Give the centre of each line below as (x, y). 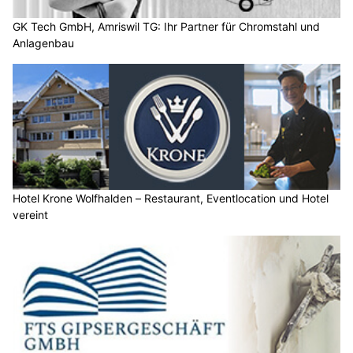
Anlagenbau (43, 43)
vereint (30, 214)
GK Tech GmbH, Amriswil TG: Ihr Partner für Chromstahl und (166, 27)
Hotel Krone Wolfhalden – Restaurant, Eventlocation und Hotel (171, 198)
